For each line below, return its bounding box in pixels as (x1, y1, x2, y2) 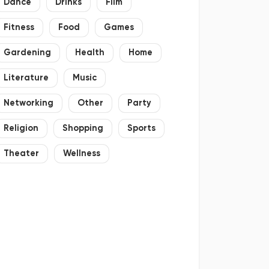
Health (74, 49, 104, 57)
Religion (3, 124, 38, 133)
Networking (3, 99, 53, 107)
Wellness (62, 150, 100, 158)
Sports (127, 124, 156, 133)
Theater (3, 150, 39, 158)
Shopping (62, 124, 103, 133)
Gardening (3, 49, 51, 57)
